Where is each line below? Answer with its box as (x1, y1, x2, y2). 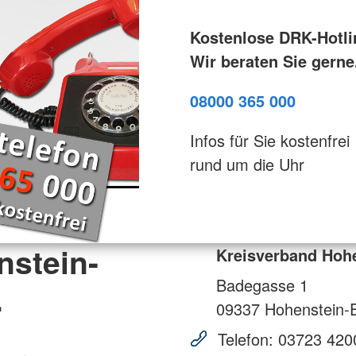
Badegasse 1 (216, 273, 308, 296)
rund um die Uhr (189, 152, 304, 176)
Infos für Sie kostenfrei (189, 128, 350, 152)
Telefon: (213, 327, 278, 350)
